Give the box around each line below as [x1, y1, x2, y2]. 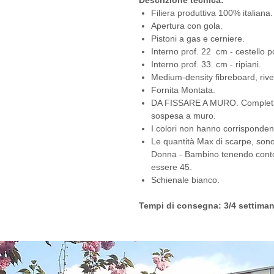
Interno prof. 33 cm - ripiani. [151, 59, 261, 70]
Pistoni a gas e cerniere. [151, 34, 245, 44]
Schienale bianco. [151, 175, 220, 185]
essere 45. [151, 162, 192, 172]
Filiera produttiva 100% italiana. [151, 8, 273, 18]
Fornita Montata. [151, 85, 215, 95]
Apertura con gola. [151, 21, 223, 31]
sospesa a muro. [151, 111, 216, 121]
